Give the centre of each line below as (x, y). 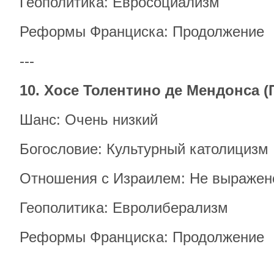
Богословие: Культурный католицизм (144, 149)
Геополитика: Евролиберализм (124, 208)
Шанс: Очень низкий (89, 120)
